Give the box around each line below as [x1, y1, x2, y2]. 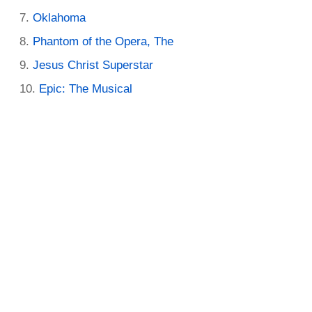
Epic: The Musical [39, 81, 132, 95]
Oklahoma [33, 10, 86, 24]
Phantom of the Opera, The [33, 34, 173, 48]
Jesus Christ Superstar [33, 58, 153, 72]
